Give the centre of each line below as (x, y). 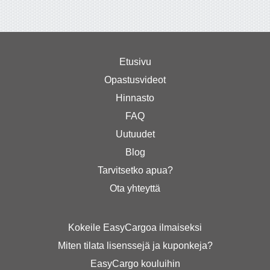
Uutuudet (135, 134)
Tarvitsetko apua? (135, 170)
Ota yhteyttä (135, 188)
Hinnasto (135, 98)
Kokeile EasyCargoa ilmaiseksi (135, 227)
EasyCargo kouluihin (135, 263)
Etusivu (135, 61)
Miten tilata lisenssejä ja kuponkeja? (135, 245)
